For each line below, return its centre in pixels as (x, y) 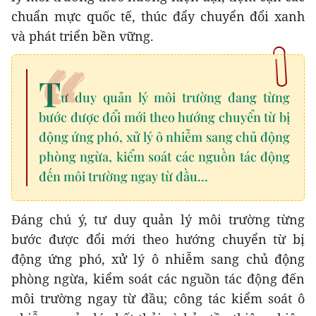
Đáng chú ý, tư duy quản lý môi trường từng (158, 219)
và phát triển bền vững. (83, 36)
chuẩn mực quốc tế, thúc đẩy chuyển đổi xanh (158, 16)
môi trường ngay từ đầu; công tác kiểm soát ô (158, 298)
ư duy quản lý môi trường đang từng (175, 97)
